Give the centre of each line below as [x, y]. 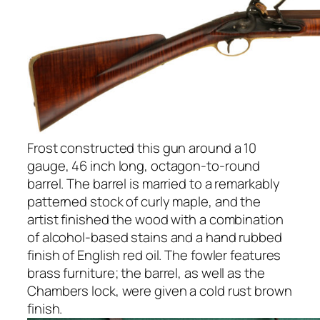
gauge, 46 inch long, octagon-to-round [144, 165]
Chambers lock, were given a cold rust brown [160, 290]
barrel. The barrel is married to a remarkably [154, 183]
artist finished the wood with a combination [155, 219]
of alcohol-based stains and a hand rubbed [155, 237]
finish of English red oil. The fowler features [154, 255]
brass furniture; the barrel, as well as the [146, 272]
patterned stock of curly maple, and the [144, 201]
